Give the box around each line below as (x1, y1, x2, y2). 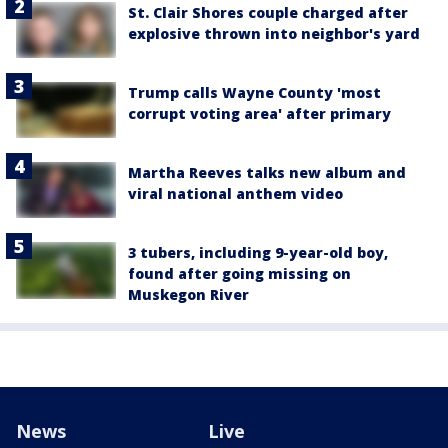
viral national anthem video (128, 184, 343, 204)
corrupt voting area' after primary (128, 103, 391, 123)
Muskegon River (128, 285, 249, 305)
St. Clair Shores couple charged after (128, 2, 408, 22)
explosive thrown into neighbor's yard (128, 23, 420, 43)
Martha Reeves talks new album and (128, 163, 406, 183)
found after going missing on (128, 264, 351, 284)
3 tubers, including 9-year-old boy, (128, 243, 388, 263)
